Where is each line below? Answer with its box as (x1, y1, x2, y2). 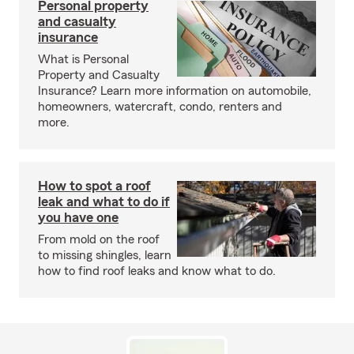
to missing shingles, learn (38, 249, 171, 262)
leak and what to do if (38, 194, 170, 209)
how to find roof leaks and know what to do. (38, 265, 276, 277)
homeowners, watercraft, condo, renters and (38, 100, 282, 113)
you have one (38, 210, 119, 224)
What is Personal (38, 53, 129, 66)
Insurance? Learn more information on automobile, (38, 85, 311, 97)
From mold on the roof (38, 233, 160, 246)
